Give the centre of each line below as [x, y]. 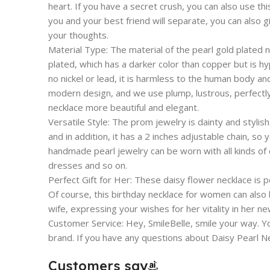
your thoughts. [78, 35]
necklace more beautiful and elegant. [124, 107]
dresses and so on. [88, 165]
